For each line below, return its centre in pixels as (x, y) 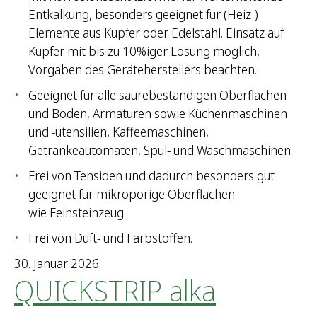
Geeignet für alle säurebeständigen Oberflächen (157, 95)
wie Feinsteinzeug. (77, 213)
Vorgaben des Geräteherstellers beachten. (143, 70)
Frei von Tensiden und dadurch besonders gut (151, 176)
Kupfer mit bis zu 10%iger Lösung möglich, (144, 51)
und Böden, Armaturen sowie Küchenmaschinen (158, 114)
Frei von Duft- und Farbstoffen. (110, 238)
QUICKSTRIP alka (115, 291)
